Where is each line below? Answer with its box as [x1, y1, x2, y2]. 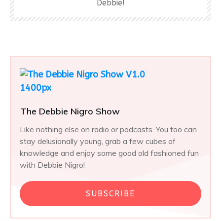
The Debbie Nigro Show [20, 105, 120, 117]
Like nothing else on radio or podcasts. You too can [20, 124, 197, 134]
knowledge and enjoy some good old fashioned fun [20, 147, 199, 158]
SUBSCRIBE [86, 188, 135, 198]
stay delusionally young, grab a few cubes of [20, 136, 176, 146]
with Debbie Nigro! [20, 159, 85, 170]
